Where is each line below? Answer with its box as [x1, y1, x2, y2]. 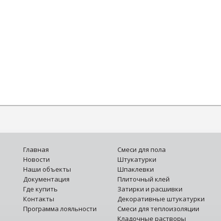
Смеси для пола [117, 145, 166, 154]
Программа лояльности [23, 204, 97, 213]
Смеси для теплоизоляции [117, 204, 200, 213]
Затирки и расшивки [117, 184, 183, 193]
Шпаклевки [117, 165, 154, 174]
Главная [23, 145, 49, 154]
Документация [23, 175, 70, 184]
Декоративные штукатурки [117, 194, 205, 203]
